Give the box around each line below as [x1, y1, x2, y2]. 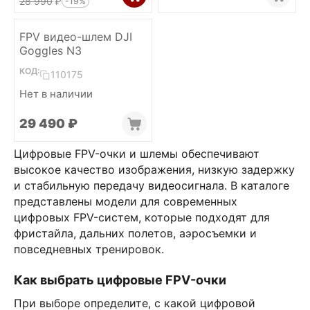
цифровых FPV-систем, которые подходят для [14, 210, 270, 224]
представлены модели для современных [14, 194, 237, 208]
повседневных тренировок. [14, 242, 164, 256]
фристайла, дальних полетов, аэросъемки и [14, 226, 257, 240]
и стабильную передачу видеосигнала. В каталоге [14, 179, 289, 192]
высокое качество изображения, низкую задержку [14, 163, 295, 176]
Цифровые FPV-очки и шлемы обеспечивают [14, 147, 259, 161]
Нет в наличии [19, 87, 93, 100]
